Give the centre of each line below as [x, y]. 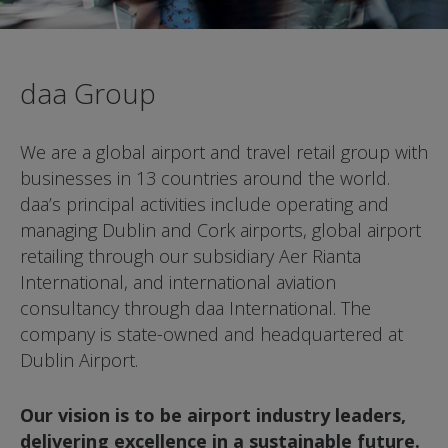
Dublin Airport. [79, 360]
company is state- [91, 334]
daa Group [88, 93]
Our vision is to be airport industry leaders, [213, 415]
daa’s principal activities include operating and [204, 204]
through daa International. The [247, 308]
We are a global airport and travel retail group [207, 152]
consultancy [72, 308]
